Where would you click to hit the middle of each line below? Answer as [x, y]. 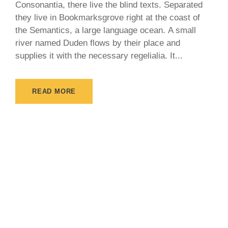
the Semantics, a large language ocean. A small [106, 31]
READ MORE [54, 92]
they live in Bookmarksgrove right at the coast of [108, 18]
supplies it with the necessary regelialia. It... [99, 56]
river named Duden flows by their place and [98, 43]
